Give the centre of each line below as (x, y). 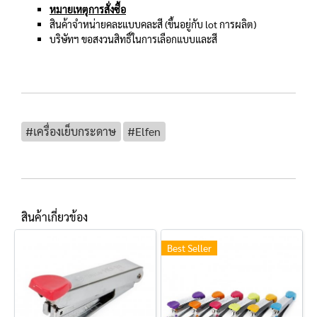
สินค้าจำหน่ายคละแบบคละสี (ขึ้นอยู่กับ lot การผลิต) (153, 24)
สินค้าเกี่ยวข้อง (54, 217)
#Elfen (144, 131)
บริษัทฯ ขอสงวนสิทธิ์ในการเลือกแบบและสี (133, 39)
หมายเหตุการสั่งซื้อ (88, 9)
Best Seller (189, 248)
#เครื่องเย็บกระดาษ (71, 131)
